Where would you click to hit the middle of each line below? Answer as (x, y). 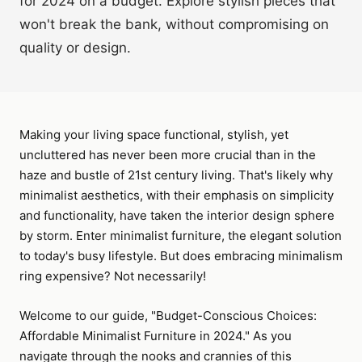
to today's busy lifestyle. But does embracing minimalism (181, 256)
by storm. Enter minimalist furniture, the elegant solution (181, 236)
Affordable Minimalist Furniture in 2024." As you (156, 336)
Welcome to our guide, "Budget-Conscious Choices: (168, 316)
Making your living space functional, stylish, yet (154, 135)
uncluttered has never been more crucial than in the (168, 155)
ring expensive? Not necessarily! (113, 276)
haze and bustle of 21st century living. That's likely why (176, 175)
